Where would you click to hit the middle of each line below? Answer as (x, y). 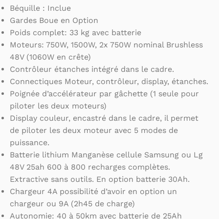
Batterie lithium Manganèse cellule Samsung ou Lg (106, 155)
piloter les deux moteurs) (58, 106)
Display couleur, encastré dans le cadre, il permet (104, 118)
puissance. (30, 143)
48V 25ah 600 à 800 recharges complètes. (90, 167)
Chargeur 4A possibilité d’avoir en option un (93, 192)
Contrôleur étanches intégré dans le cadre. (92, 69)
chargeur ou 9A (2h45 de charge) (72, 204)
